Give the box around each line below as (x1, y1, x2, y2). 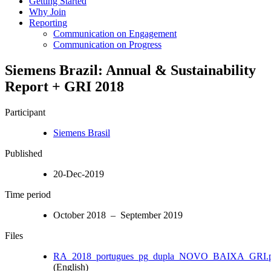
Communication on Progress (53, 39, 162, 50)
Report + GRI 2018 (5, 78, 124, 94)
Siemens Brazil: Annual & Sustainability (5, 62, 256, 78)
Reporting (29, 17, 67, 28)
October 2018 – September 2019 (53, 209, 183, 220)
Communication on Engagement (53, 28, 177, 39)
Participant (5, 106, 45, 117)
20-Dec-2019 (53, 168, 104, 179)
